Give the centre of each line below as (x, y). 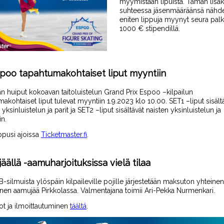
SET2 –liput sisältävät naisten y (125, 110)
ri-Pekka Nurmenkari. (182, 190)
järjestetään (144, 181)
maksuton (180, 181)
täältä (78, 206)
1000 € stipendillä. (150, 28)
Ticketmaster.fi (64, 134)
